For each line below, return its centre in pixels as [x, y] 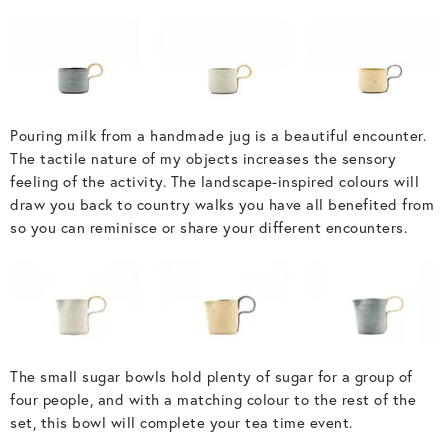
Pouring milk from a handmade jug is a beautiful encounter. [218, 135]
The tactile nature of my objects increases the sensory [203, 158]
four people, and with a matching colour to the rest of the [213, 400]
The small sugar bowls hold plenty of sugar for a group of [211, 377]
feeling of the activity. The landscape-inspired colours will [214, 181]
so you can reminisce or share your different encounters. [208, 227]
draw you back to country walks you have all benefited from [222, 204]
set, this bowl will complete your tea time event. [181, 423]
